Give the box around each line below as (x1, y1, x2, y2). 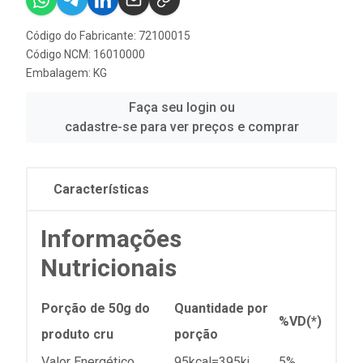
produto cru (41, 326, 113, 342)
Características (53, 181, 149, 197)
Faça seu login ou (128, 99, 235, 115)
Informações (41, 224, 181, 253)
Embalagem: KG (26, 66, 107, 79)
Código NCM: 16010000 (26, 47, 145, 61)
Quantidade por (174, 300, 268, 316)
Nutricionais (41, 253, 177, 282)
